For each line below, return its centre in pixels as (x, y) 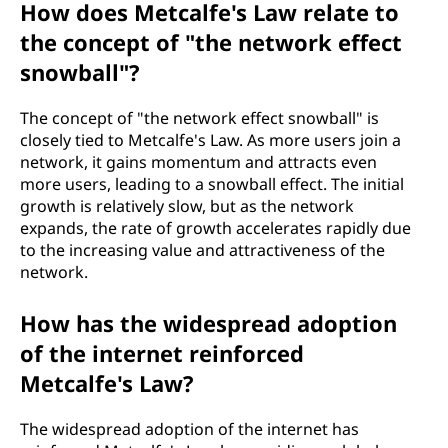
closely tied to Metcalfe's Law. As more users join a (210, 140)
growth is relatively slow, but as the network (187, 206)
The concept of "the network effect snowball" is (199, 118)
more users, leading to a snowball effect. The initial (212, 184)
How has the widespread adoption (208, 323)
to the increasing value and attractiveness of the (202, 250)
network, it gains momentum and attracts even (198, 162)
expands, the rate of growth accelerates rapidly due (215, 228)
